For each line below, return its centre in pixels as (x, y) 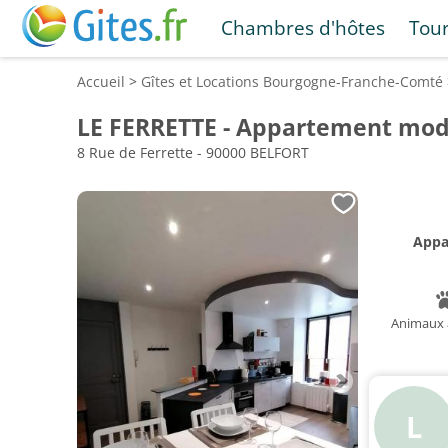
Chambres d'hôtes (302, 27)
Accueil (101, 81)
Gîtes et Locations (202, 81)
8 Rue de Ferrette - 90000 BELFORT (193, 152)
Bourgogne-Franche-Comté (353, 81)
